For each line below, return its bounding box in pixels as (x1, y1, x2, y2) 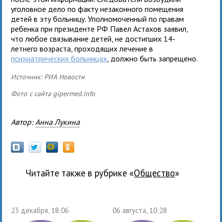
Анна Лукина (35, 116, 80, 127)
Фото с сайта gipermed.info (11, 89, 96, 98)
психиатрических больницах (11, 53, 108, 63)
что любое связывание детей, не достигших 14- (11, 33, 176, 44)
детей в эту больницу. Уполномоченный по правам (11, 13, 184, 24)
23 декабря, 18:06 (11, 205, 69, 215)
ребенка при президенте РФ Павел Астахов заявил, (11, 23, 188, 34)
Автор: (15, 116, 36, 127)
